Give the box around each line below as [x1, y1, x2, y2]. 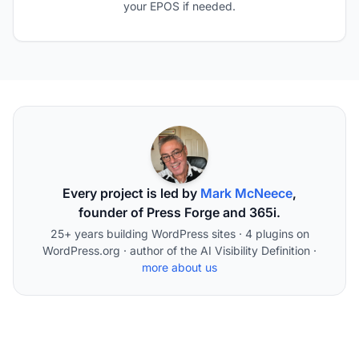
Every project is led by [63, 185, 200, 202]
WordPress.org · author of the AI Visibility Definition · [42, 244, 317, 258]
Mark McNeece [200, 185, 292, 202]
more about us [142, 260, 217, 275]
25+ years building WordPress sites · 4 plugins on [50, 227, 309, 241]
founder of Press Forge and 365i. [79, 204, 280, 221]
